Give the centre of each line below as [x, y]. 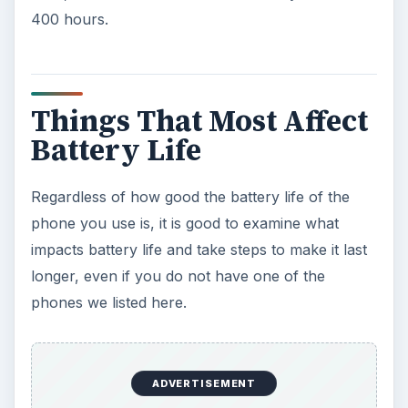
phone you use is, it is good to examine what [184, 223]
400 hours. [69, 19]
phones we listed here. [108, 302]
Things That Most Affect [199, 121]
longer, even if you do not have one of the [178, 275]
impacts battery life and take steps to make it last [199, 249]
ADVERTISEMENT [204, 384]
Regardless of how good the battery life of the [190, 196]
